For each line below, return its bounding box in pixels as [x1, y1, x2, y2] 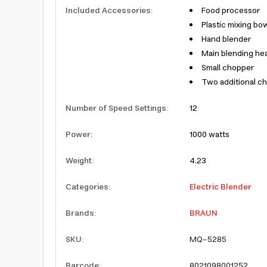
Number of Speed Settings [66, 101, 166, 116]
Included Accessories [66, 4, 151, 18]
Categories [66, 180, 108, 194]
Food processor [201, 4, 260, 18]
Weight [66, 154, 92, 168]
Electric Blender [190, 180, 252, 194]
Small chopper [201, 61, 254, 75]
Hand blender [201, 32, 251, 46]
